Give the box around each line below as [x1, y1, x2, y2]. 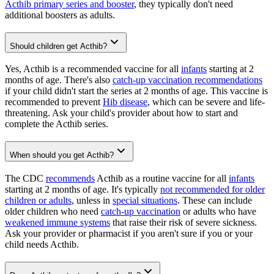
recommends [46, 172, 95, 183]
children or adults [5, 194, 72, 206]
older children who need [5, 206, 101, 217]
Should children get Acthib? [10, 41, 107, 51]
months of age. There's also [5, 75, 113, 86]
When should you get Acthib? [10, 150, 114, 160]
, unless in [72, 194, 113, 206]
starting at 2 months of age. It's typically [5, 183, 160, 194]
